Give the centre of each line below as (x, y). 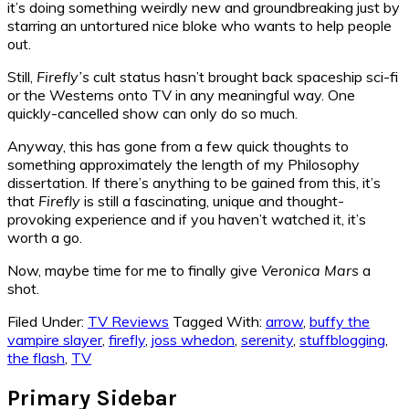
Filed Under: (47, 322)
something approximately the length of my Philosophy (184, 165)
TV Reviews (128, 322)
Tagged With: (219, 322)
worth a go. (45, 238)
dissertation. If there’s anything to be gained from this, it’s (194, 183)
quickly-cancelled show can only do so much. (152, 114)
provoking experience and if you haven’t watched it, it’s (187, 220)
